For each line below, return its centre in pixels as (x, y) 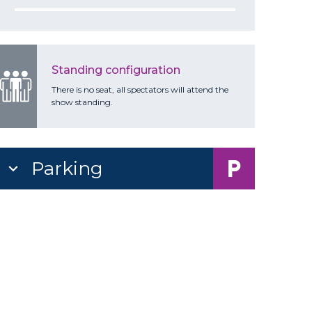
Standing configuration (116, 70)
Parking (67, 169)
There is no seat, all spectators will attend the (140, 90)
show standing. (82, 102)
